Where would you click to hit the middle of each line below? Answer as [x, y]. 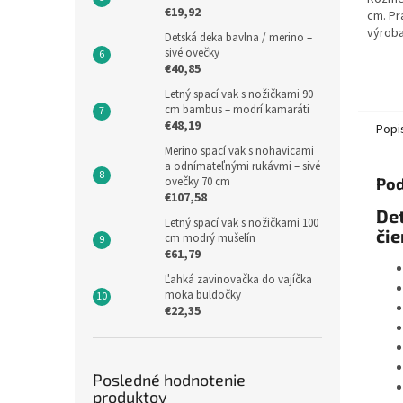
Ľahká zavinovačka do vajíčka [238, 280]
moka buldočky [203, 295]
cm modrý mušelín [210, 238]
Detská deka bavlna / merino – [238, 38]
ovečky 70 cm [197, 182]
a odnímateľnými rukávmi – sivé [242, 166]
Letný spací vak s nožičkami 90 [239, 94]
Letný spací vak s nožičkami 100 [242, 223]
